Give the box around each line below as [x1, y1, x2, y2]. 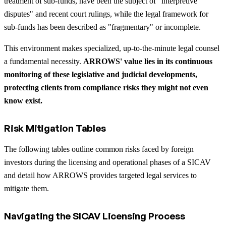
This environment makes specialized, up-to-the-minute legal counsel [4, 43, 219, 52]
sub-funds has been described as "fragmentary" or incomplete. [4, 22, 203, 31]
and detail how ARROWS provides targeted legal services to [4, 171, 197, 180]
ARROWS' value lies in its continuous [83, 56, 212, 66]
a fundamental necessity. [4, 56, 83, 66]
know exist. [4, 96, 42, 105]
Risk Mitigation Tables [4, 122, 106, 134]
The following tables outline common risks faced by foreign [4, 144, 194, 153]
